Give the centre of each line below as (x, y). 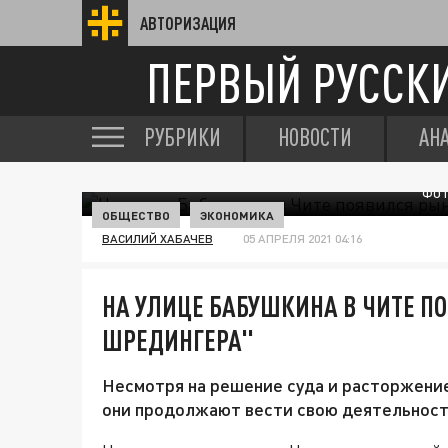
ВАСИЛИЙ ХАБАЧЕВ (157, 238)
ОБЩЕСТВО (136, 215)
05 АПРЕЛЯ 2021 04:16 (302, 238)
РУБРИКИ (182, 137)
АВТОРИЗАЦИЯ (188, 23)
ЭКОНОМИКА (237, 215)
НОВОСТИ (315, 137)
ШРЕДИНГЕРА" (178, 340)
